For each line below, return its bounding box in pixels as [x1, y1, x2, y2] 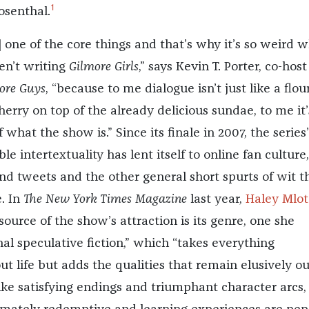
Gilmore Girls [68, 61, 139, 74]
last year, [186, 193, 246, 206]
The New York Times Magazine [23, 193, 187, 206]
